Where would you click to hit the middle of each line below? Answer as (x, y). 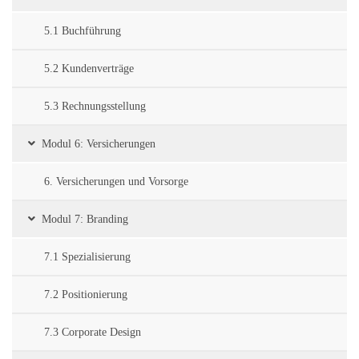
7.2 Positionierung (86, 295)
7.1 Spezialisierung (87, 257)
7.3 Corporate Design (93, 333)
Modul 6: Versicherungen (99, 144)
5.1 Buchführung (83, 31)
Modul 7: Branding (85, 220)
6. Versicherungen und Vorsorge (116, 182)
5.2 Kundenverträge (89, 69)
